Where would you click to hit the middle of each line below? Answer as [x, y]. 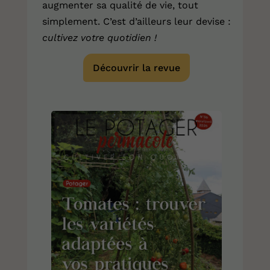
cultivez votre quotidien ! [101, 38]
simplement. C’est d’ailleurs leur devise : [136, 22]
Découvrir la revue [136, 68]
